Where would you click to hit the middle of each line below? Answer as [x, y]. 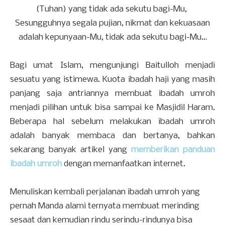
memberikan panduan [173, 150]
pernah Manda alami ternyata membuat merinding [105, 206]
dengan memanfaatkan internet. [124, 164]
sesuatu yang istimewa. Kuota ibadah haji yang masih [113, 79]
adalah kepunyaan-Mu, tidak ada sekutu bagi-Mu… [113, 37]
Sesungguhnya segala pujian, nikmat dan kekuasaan [113, 23]
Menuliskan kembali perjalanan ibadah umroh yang [105, 192]
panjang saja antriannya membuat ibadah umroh [113, 93]
